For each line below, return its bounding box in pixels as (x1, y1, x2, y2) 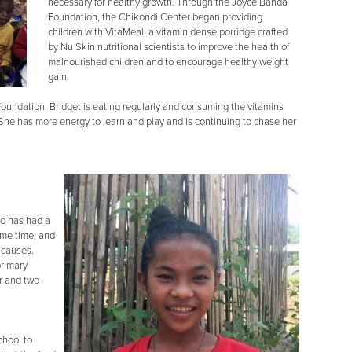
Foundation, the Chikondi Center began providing (48, 11, 262, 24)
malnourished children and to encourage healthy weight (48, 56, 288, 68)
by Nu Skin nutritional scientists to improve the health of (48, 41, 289, 53)
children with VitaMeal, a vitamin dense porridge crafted (48, 26, 288, 38)
